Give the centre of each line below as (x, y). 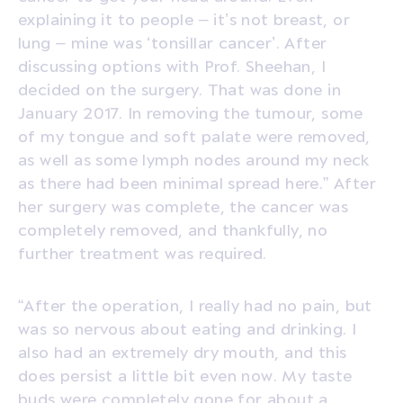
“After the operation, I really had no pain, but (195, 304)
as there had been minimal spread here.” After (197, 182)
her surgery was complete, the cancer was (183, 206)
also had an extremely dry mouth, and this (183, 351)
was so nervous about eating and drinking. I (188, 328)
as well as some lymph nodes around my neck (194, 159)
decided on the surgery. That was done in (179, 89)
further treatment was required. (143, 252)
